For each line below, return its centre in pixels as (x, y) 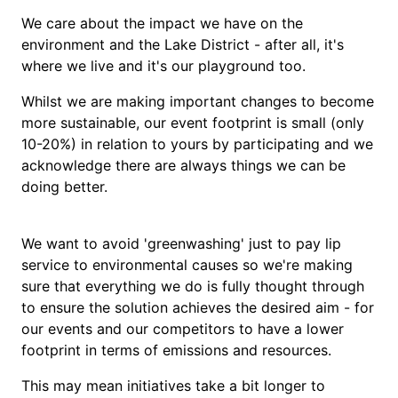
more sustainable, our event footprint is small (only (193, 123)
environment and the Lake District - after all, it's (183, 44)
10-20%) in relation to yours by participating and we (197, 144)
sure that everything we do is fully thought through (193, 286)
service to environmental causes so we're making (187, 265)
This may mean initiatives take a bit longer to (173, 386)
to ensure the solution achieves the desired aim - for (198, 307)
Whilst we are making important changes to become (198, 101)
